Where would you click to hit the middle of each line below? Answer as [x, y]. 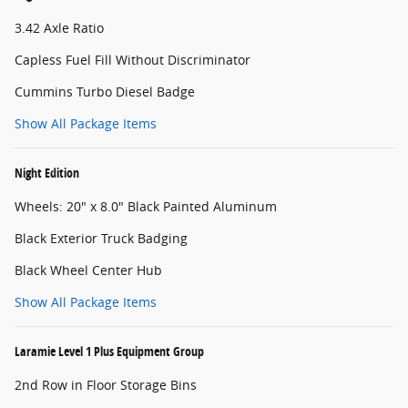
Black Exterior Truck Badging [101, 239]
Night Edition [47, 173]
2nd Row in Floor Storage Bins [106, 385]
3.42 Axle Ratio [59, 28]
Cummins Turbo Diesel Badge [105, 92]
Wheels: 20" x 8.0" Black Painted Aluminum [146, 207]
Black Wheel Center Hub [88, 270]
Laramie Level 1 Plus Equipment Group [109, 352]
